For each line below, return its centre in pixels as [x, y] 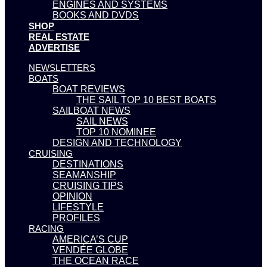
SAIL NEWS [102, 121]
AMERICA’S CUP [90, 239]
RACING [46, 228]
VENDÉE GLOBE [90, 250]
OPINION [72, 196]
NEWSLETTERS [62, 67]
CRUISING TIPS [88, 185]
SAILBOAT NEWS [91, 110]
